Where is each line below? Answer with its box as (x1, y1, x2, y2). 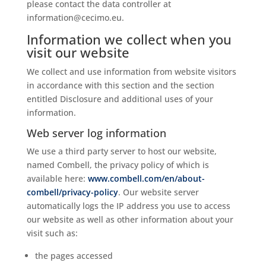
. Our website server (118, 186, 199, 198)
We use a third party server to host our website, (26, 145, 217, 157)
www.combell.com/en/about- (87, 173, 205, 184)
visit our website (26, 43, 129, 61)
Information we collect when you (26, 30, 232, 48)
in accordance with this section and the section (26, 80, 214, 91)
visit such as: (26, 227, 78, 239)
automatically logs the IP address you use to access (26, 200, 230, 211)
